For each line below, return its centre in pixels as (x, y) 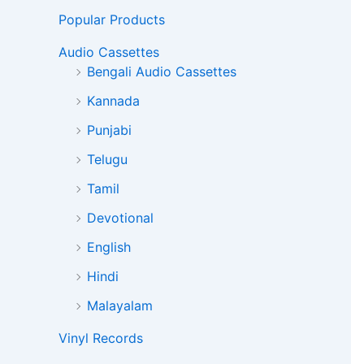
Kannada (113, 101)
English (109, 247)
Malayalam (120, 306)
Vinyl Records (101, 338)
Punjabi (109, 130)
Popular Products (112, 20)
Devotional (120, 218)
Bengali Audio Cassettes (162, 72)
